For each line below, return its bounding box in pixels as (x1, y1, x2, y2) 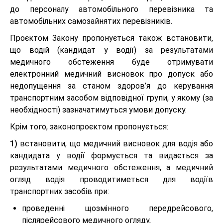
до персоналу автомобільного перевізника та (10, 4, 213, 14)
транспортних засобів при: (10, 187, 109, 196)
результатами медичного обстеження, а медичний (10, 163, 213, 172)
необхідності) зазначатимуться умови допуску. (10, 105, 187, 114)
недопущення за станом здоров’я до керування (10, 81, 213, 91)
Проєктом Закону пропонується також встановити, (10, 33, 213, 43)
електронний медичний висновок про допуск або (10, 69, 213, 79)
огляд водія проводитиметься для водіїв (10, 175, 213, 184)
